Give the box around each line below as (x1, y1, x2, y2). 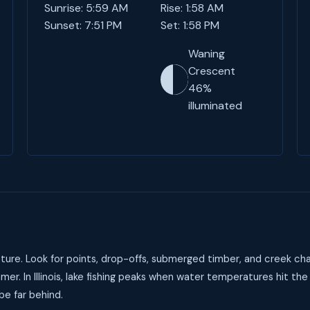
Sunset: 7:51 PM (44, 18, 122, 33)
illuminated (188, 98, 242, 113)
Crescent (188, 64, 235, 78)
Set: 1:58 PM (160, 18, 219, 33)
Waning (188, 46, 225, 61)
